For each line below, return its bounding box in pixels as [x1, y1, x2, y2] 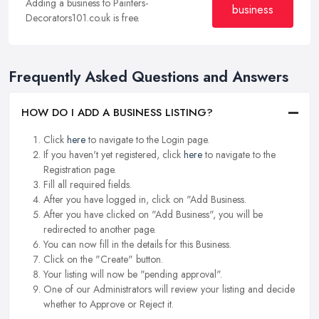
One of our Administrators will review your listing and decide [43, 282, 295, 297]
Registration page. [43, 162, 116, 177]
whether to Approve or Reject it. [43, 297, 174, 312]
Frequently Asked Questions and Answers [9, 66, 288, 88]
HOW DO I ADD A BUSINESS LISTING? [21, 105, 213, 121]
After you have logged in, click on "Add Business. [43, 192, 246, 207]
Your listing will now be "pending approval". [43, 267, 222, 282]
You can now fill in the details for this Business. [43, 237, 231, 252]
